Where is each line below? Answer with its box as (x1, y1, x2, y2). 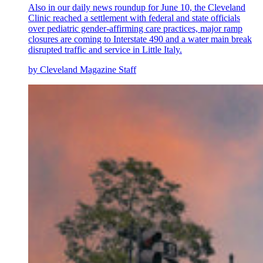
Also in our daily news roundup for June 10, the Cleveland (28, 2, 245, 12)
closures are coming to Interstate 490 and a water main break (28, 33, 252, 44)
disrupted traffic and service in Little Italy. (28, 44, 182, 55)
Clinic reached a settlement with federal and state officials (28, 12, 240, 23)
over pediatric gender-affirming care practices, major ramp (28, 23, 242, 33)
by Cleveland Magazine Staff (28, 64, 136, 75)
